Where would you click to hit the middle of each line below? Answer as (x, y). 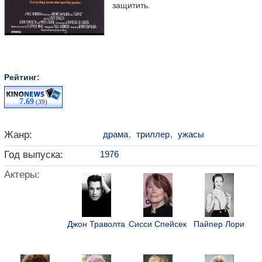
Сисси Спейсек (158, 224)
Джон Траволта (96, 224)
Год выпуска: (34, 155)
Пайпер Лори (219, 224)
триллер (153, 135)
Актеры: (22, 175)
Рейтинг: (22, 77)
